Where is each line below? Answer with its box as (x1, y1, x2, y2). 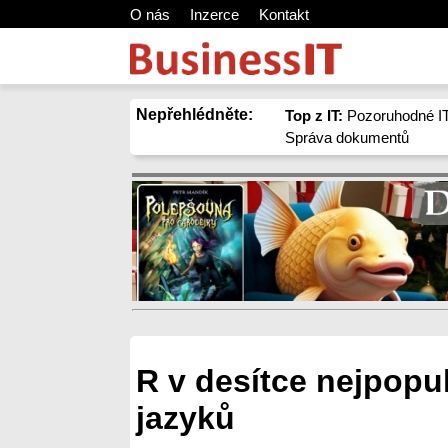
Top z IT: (285, 107, 344, 124)
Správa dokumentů (285, 129, 410, 146)
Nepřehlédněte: (136, 106, 253, 123)
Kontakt (259, 6, 309, 23)
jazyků (136, 400, 235, 437)
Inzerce (190, 6, 239, 23)
